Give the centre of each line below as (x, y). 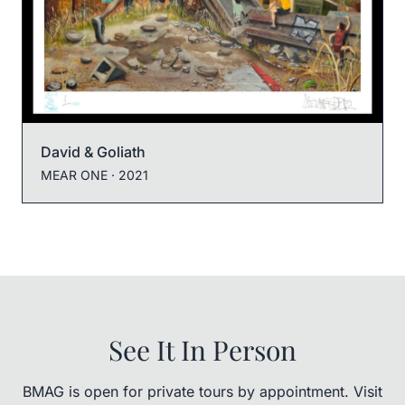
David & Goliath (93, 151)
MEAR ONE (74, 174)
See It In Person (202, 349)
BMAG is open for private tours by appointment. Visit (202, 391)
